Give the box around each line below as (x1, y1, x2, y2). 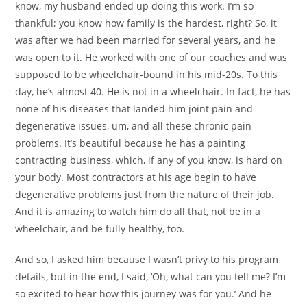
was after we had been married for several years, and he (15, 33, 276, 47)
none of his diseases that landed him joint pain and (15, 101, 254, 115)
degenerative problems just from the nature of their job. (15, 187, 275, 201)
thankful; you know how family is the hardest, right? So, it (15, 16, 278, 29)
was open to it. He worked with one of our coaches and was (15, 50, 288, 64)
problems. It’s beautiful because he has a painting (15, 136, 246, 149)
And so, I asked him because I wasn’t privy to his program (15, 252, 279, 266)
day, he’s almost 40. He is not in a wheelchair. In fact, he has (15, 84, 291, 98)
